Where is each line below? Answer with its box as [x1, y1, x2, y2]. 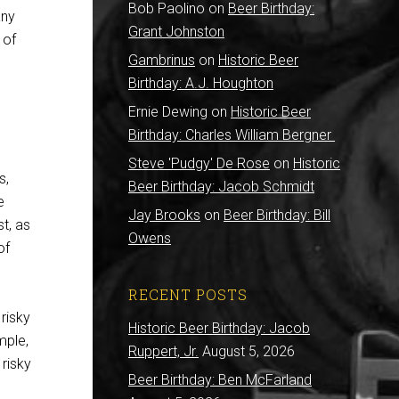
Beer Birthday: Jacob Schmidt [128, 178, 314, 195]
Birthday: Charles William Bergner [128, 126, 335, 143]
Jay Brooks [128, 207, 200, 224]
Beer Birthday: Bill [224, 207, 330, 224]
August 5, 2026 [202, 343, 295, 360]
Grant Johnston [128, 23, 224, 40]
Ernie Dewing [128, 103, 208, 120]
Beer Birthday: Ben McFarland [128, 371, 312, 388]
